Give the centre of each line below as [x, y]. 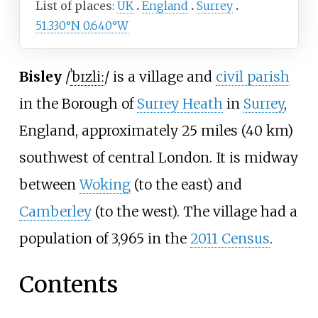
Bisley [40, 76]
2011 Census [230, 238]
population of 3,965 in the [104, 238]
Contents [68, 285]
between [49, 184]
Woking [105, 184]
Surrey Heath [180, 103]
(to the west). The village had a [194, 211]
